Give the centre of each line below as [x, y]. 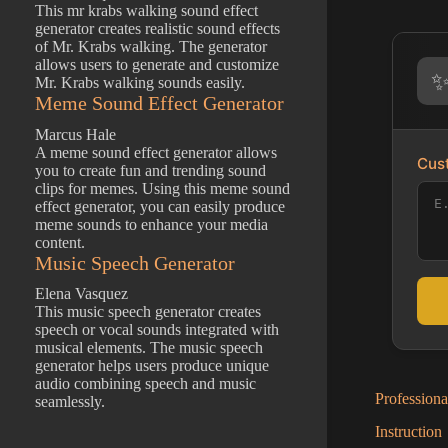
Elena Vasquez [81, 294]
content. [60, 242]
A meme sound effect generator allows [156, 152]
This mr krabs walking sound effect [146, 11]
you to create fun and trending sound [150, 170]
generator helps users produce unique [152, 366]
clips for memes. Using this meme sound [162, 188]
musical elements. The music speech [149, 348]
